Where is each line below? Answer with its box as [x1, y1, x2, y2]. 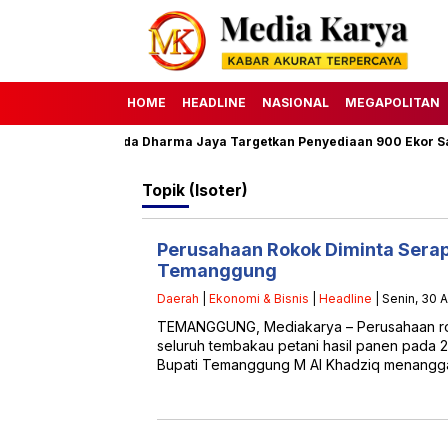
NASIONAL [262, 94, 329, 110]
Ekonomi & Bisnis [209, 290, 309, 306]
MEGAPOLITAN [345, 94, 440, 110]
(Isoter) [189, 180, 248, 200]
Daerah [157, 290, 199, 306]
